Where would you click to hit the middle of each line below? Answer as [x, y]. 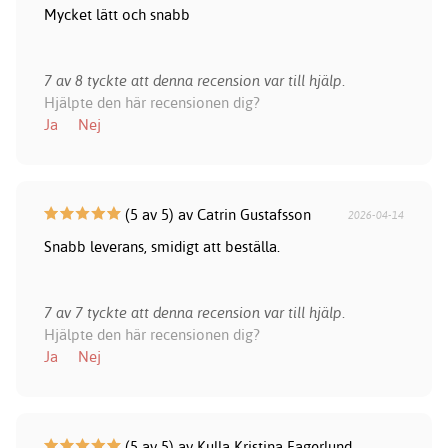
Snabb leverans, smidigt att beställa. [161, 247]
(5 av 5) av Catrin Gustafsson [215, 215]
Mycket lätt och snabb [116, 15]
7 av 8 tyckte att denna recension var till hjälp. [194, 81]
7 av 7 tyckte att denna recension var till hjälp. [194, 313]
